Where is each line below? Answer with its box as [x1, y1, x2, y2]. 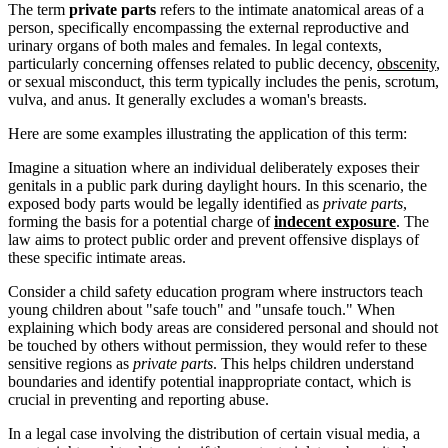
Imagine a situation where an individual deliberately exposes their [8, 158, 419, 176]
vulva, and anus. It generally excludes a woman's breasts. [8, 90, 367, 108]
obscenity [377, 54, 436, 72]
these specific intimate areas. [8, 248, 186, 266]
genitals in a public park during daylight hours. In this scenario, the [8, 176, 427, 194]
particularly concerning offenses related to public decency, [8, 54, 377, 72]
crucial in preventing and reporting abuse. [8, 390, 269, 408]
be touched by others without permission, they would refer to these [8, 336, 427, 354]
